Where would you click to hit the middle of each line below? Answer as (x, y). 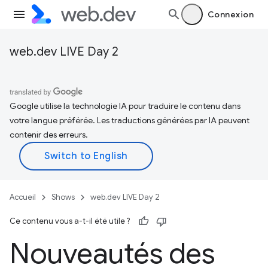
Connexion (230, 14)
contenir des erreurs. (49, 135)
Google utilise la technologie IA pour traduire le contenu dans (125, 106)
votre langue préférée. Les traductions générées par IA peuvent (130, 120)
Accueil (23, 197)
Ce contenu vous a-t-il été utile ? (70, 221)
